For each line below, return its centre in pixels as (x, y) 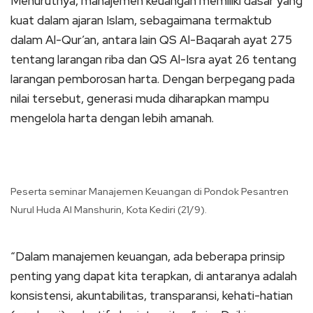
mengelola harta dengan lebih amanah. (112, 118)
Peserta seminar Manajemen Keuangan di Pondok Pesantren (150, 191)
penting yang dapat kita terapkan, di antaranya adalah (154, 276)
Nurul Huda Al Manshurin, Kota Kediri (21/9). (109, 210)
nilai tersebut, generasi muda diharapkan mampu (140, 99)
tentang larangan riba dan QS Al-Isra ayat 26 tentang (153, 59)
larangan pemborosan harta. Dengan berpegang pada (153, 79)
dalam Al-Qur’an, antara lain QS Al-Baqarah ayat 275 (151, 40)
